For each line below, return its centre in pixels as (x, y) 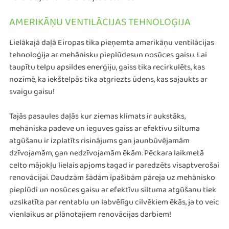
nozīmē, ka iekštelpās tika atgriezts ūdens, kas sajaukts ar (108, 82)
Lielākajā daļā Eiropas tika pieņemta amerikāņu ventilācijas (112, 45)
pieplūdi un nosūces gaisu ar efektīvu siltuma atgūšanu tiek (113, 192)
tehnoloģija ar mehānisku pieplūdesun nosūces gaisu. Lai (108, 57)
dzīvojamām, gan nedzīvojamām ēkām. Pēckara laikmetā (107, 155)
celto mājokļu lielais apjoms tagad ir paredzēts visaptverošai (114, 168)
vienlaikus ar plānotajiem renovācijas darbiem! (91, 217)
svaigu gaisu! (33, 94)
